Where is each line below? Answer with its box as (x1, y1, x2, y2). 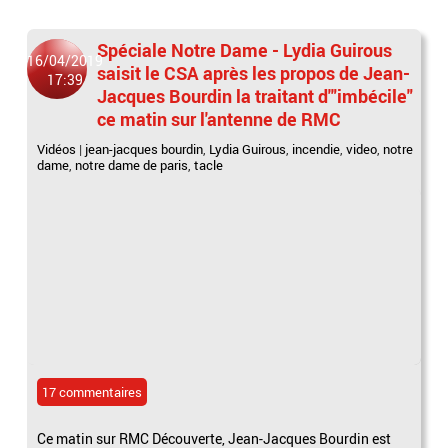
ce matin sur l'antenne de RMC (97, 106, 342, 131)
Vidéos (37, 139, 77, 158)
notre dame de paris (75, 155, 189, 174)
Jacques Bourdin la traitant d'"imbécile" (97, 83, 414, 108)
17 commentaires (42, 382, 143, 401)
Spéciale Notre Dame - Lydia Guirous (97, 37, 393, 62)
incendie (292, 139, 341, 158)
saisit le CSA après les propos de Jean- (97, 60, 411, 85)
